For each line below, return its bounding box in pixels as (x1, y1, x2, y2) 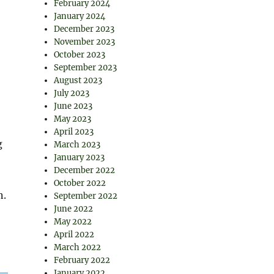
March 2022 (54, 242, 102, 253)
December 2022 (54, 165, 116, 176)
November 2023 (54, 37, 116, 47)
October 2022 (54, 178, 106, 188)
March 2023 (54, 139, 101, 150)
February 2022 (54, 255, 111, 265)
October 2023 (54, 50, 106, 60)
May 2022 (54, 217, 92, 227)
